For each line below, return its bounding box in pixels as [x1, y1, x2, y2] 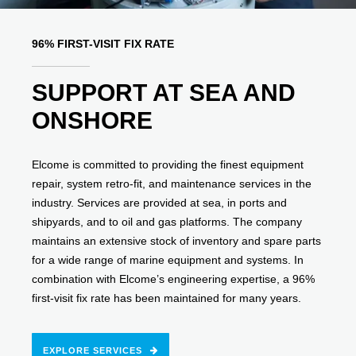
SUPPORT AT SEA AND [32, 79, 296, 106]
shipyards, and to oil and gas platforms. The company [32, 215, 303, 229]
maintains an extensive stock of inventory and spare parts [32, 234, 322, 248]
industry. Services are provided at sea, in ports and [32, 196, 288, 210]
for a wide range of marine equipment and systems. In [32, 253, 304, 267]
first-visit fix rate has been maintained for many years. [32, 292, 302, 305]
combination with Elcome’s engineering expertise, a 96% [32, 273, 315, 286]
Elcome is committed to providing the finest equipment [32, 158, 304, 172]
